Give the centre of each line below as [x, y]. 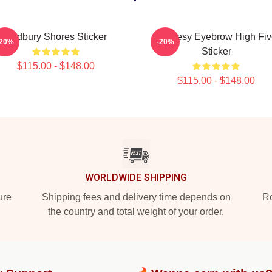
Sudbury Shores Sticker [56, 37]
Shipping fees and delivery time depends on [136, 197]
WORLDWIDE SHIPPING [136, 178]
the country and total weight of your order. [136, 212]
